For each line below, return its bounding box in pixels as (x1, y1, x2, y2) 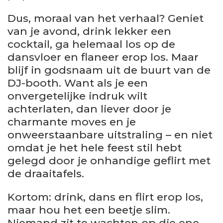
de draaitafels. (7, 167, 84, 180)
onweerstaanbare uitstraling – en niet (7, 128, 213, 141)
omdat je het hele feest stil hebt (7, 141, 182, 154)
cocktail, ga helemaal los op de (7, 37, 175, 50)
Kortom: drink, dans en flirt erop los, (7, 190, 203, 203)
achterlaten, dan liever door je (7, 102, 171, 115)
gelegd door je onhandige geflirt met (7, 154, 211, 167)
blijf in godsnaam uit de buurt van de (7, 63, 211, 76)
